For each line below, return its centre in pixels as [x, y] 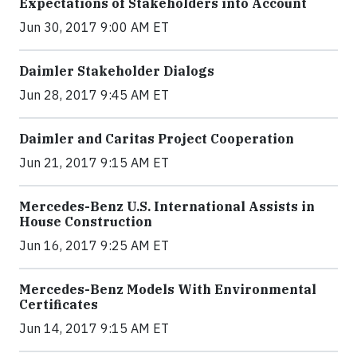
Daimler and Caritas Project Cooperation [157, 138]
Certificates [59, 304]
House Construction [86, 221]
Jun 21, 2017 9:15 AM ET [94, 162]
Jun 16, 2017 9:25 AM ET [94, 245]
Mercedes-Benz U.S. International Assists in [167, 206]
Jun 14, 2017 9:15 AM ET [94, 328]
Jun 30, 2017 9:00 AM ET [94, 27]
